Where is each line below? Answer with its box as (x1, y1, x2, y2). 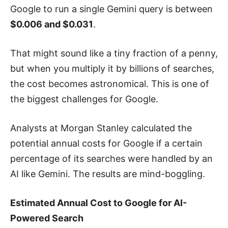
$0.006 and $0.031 (10, 18, 93, 30)
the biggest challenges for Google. (10, 93, 158, 104)
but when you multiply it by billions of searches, (10, 63, 214, 74)
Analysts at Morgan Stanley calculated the (10, 122, 192, 133)
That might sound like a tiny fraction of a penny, (10, 47, 218, 59)
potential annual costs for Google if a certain (10, 137, 203, 149)
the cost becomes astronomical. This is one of (10, 78, 209, 89)
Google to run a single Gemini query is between (10, 3, 213, 14)
